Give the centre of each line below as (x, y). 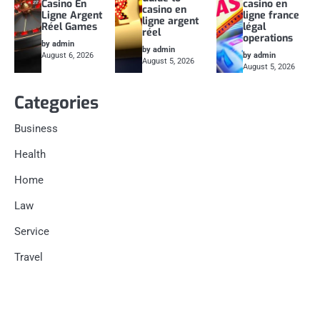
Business (36, 128)
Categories (56, 102)
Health (30, 154)
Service (32, 231)
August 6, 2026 (67, 55)
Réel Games (69, 26)
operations (268, 38)
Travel (29, 257)
